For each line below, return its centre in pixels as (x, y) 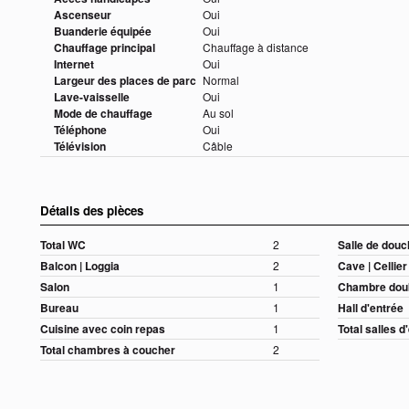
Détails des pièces (92, 211)
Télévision (80, 147)
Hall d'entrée (371, 308)
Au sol (218, 113)
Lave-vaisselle (92, 97)
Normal (221, 80)
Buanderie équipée (103, 31)
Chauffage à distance (256, 47)
